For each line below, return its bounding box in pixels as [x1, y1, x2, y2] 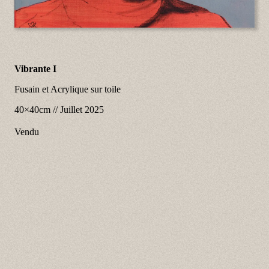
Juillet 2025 [60, 104, 104, 115]
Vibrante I [14, 63, 56, 74]
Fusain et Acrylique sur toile [14, 83, 121, 94]
